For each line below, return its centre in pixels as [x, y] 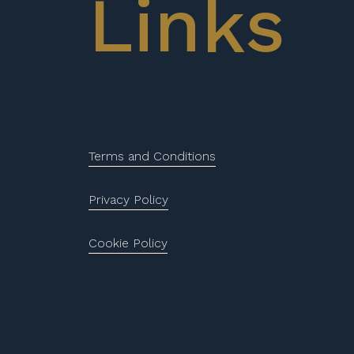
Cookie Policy [128, 243]
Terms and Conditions [152, 156]
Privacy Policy [128, 200]
